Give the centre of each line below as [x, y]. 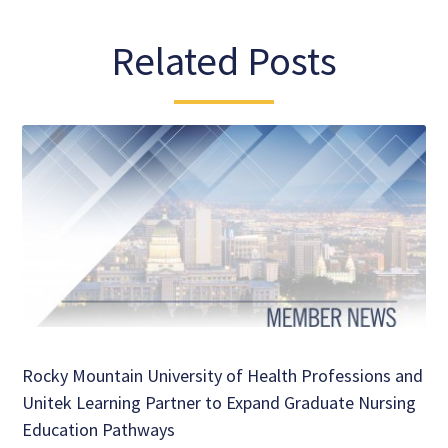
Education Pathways [99, 429]
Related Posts [224, 61]
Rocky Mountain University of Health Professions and [223, 375]
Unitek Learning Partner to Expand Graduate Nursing [219, 402]
